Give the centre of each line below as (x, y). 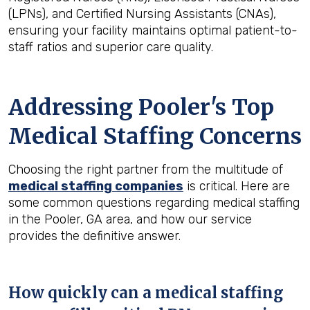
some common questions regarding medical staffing (154, 203)
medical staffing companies (96, 186)
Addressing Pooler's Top (141, 107)
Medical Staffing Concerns (155, 136)
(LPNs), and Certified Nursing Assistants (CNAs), (142, 14)
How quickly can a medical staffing (146, 293)
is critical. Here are (237, 186)
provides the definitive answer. (94, 236)
